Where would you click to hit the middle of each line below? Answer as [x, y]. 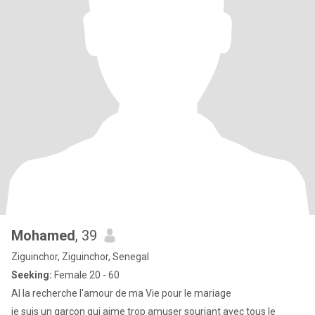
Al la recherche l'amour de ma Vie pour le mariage [121, 293]
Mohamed [43, 236]
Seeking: [32, 275]
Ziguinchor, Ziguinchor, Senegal [80, 257]
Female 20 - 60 [86, 275]
